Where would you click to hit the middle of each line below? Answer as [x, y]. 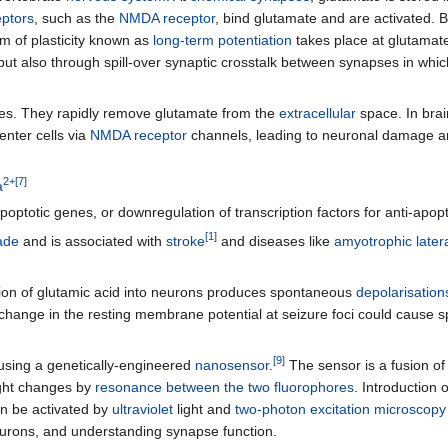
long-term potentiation [222, 40]
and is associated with [92, 241]
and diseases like [275, 241]
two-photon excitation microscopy [340, 409]
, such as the [76, 18]
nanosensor [232, 365]
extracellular [317, 113]
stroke [185, 241]
